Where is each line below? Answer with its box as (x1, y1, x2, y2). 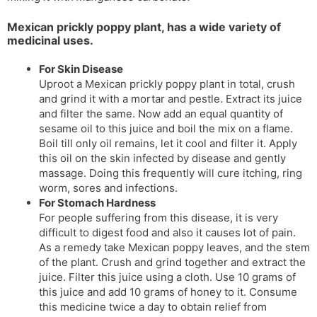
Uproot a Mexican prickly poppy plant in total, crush (39, 76, 295, 91)
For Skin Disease (39, 62, 123, 76)
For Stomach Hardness (39, 195, 156, 209)
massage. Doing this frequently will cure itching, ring (39, 166, 302, 180)
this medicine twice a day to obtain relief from (39, 299, 267, 313)
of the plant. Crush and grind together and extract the (39, 255, 306, 269)
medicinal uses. (7, 33, 93, 47)
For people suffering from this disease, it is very (39, 210, 278, 224)
